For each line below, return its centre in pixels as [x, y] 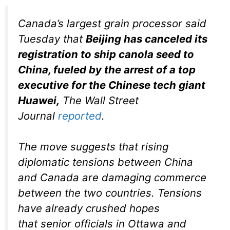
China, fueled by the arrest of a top [107, 69]
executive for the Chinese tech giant [112, 85]
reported [80, 116]
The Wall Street [99, 100]
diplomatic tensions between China [106, 162]
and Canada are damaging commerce [112, 178]
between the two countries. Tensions [110, 193]
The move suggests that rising [93, 147]
